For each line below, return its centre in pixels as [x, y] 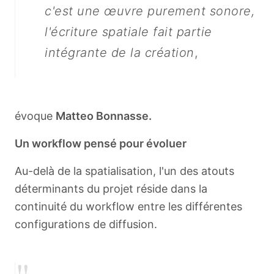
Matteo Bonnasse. [104, 116]
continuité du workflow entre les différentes [128, 206]
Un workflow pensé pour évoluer [101, 143]
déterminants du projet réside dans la [111, 189]
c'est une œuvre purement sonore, [150, 11]
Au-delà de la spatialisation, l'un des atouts [124, 171]
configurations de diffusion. [86, 224]
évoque [34, 116]
